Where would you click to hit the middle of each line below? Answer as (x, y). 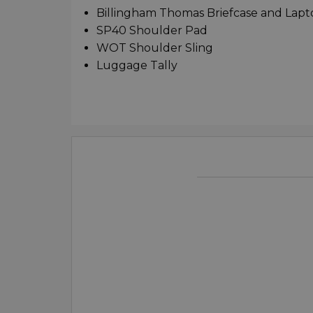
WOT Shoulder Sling (155, 48)
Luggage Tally (137, 66)
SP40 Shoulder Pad (152, 31)
